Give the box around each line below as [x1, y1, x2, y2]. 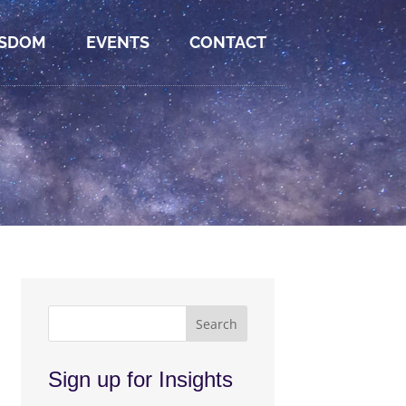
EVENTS [85, 33, 150, 52]
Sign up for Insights [48, 367, 234, 391]
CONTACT [188, 33, 266, 52]
